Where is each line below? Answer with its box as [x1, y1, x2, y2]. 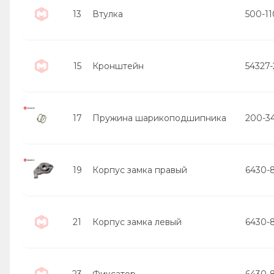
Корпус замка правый [92, 164, 187, 176]
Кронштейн [92, 60, 144, 72]
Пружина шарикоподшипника [92, 112, 226, 124]
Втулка [92, 8, 123, 20]
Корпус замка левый [92, 216, 182, 228]
